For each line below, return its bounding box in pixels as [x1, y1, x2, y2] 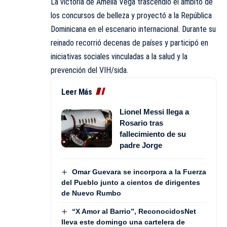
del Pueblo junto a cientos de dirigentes [61, 178, 200, 186]
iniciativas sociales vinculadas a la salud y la [51, 51, 187, 61]
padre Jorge [120, 140, 162, 149]
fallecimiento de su [120, 129, 186, 138]
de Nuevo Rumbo [61, 188, 121, 197]
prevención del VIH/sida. [51, 65, 128, 75]
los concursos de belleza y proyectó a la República [51, 10, 212, 20]
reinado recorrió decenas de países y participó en [51, 37, 208, 48]
